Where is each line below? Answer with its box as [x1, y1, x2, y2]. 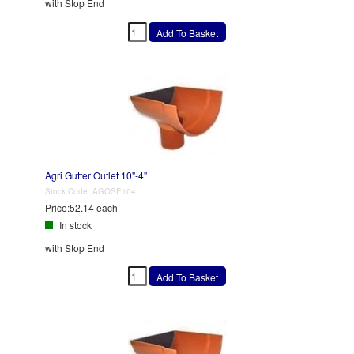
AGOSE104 [92, 185, 136, 197]
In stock [57, 217, 92, 232]
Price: [45, 200, 70, 214]
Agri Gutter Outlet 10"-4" [45, 168, 147, 182]
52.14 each [70, 200, 118, 214]
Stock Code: [45, 185, 92, 197]
